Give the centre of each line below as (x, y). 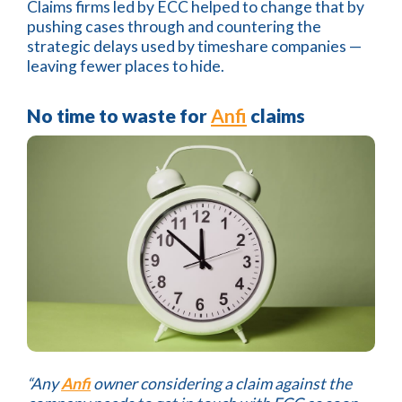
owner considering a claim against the (221, 383)
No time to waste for (119, 115)
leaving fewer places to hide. (126, 66)
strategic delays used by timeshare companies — (194, 47)
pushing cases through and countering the (174, 27)
